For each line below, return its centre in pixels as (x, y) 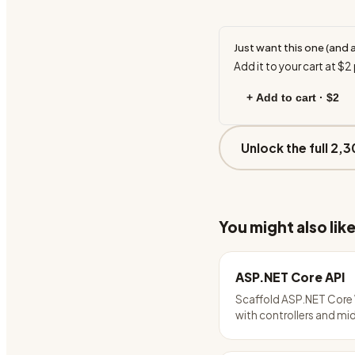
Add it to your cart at (286, 66)
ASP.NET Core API (290, 277)
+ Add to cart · (286, 98)
